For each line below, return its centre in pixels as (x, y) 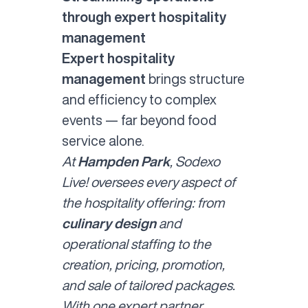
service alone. (103, 141)
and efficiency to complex (139, 100)
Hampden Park (123, 162)
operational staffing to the (136, 244)
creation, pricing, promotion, (143, 265)
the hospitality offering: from (143, 203)
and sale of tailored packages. (148, 285)
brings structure (195, 79)
